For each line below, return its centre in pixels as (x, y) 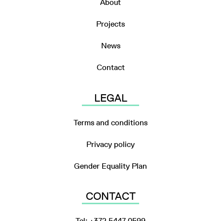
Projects (110, 24)
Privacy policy (110, 144)
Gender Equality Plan (110, 166)
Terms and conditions (110, 122)
